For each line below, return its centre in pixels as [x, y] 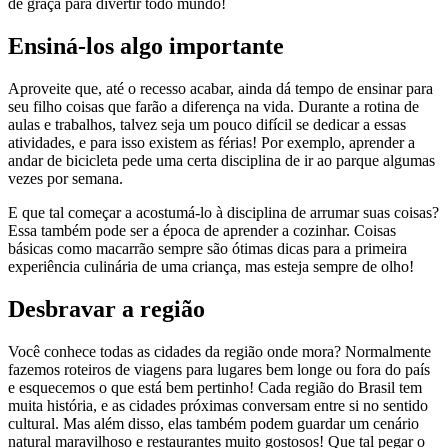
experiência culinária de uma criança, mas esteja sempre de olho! [211, 267]
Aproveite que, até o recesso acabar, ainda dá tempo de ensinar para [220, 89]
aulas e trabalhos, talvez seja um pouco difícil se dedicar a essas [207, 125]
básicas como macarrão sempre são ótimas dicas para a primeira [207, 249]
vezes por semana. [65, 179]
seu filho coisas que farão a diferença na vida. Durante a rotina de [213, 107]
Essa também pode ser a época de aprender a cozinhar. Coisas [202, 231]
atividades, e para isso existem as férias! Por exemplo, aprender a [211, 143]
